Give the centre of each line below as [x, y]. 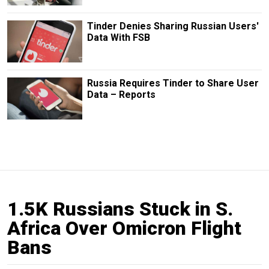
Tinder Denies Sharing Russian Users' [173, 26]
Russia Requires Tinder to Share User [173, 83]
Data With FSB [118, 37]
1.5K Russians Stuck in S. [120, 209]
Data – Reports [121, 94]
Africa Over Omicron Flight [124, 228]
